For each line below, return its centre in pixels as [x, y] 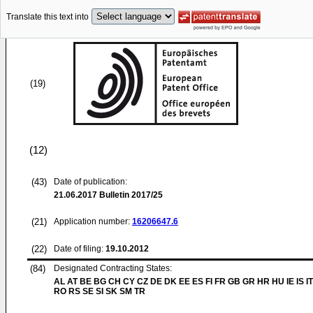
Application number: [93, 221]
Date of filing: [79, 249]
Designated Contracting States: [113, 268]
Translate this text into [48, 17]
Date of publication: [90, 182]
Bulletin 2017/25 [130, 195]
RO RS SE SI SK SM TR [100, 291]
